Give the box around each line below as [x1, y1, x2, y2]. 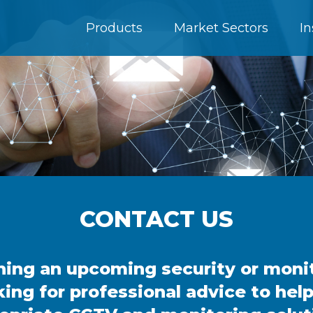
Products [85, 20, 143, 36]
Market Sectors [173, 20, 268, 36]
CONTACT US [80, 205, 233, 233]
